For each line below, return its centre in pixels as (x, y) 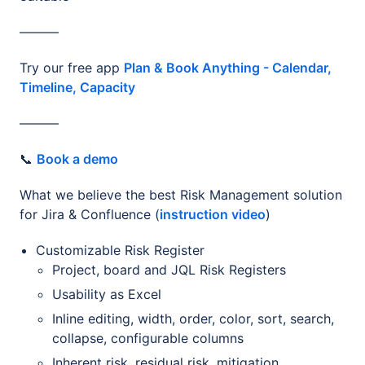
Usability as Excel (107, 294)
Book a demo (77, 158)
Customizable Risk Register (120, 250)
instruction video (213, 214)
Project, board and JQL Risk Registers (169, 269)
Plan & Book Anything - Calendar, (228, 67)
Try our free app (72, 67)
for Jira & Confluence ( (90, 214)
